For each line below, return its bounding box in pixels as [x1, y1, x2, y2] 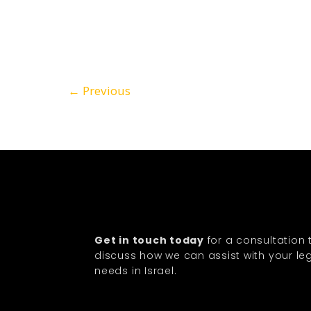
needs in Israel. [94, 264, 177, 278]
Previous [79, 82, 131, 99]
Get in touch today [94, 233, 204, 248]
